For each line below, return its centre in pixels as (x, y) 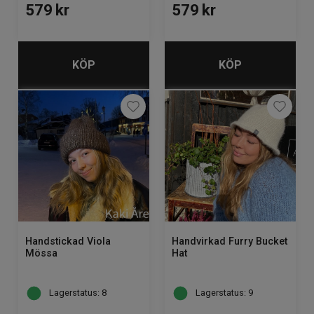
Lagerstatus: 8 (78, 293)
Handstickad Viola (68, 241)
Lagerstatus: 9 (224, 293)
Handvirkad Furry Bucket (230, 241)
